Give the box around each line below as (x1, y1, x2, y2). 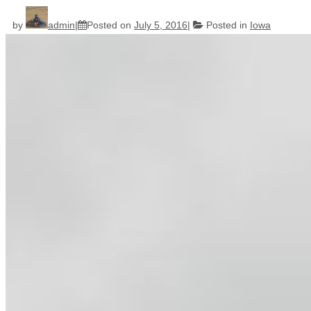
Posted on (87, 19, 134, 31)
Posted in (203, 19, 250, 31)
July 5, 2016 (134, 19, 187, 31)
